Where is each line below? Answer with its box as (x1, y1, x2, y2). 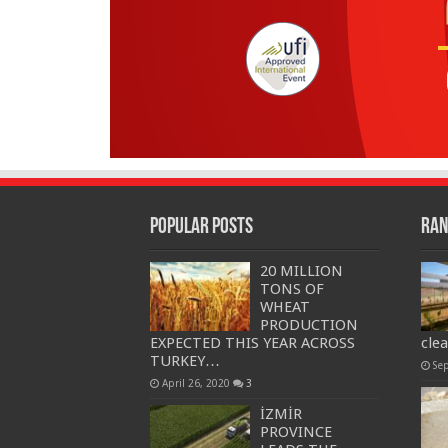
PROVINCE (259, 423, 332, 442)
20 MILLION (259, 262, 343, 281)
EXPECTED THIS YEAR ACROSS (149, 334, 355, 353)
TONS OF (259, 280, 324, 299)
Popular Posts (149, 216, 253, 240)
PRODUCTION (259, 316, 358, 335)
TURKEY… (149, 352, 220, 371)
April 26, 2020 (161, 377, 230, 390)
